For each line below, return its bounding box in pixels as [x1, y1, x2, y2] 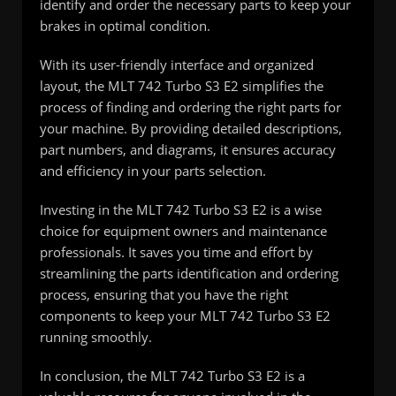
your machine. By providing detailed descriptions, [40, 119, 342, 138]
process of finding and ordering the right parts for [40, 98, 341, 117]
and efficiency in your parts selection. [40, 162, 266, 180]
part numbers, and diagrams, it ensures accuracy [40, 141, 336, 159]
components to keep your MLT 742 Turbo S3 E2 [40, 307, 331, 325]
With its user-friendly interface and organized [40, 56, 314, 74]
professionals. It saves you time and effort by [40, 243, 313, 262]
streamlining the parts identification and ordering [40, 264, 339, 283]
